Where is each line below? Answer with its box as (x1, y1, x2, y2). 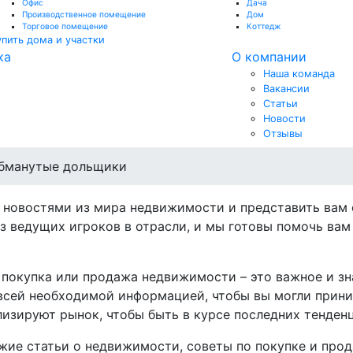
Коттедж (247, 21, 281, 31)
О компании (231, 49, 307, 65)
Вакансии (262, 83, 310, 95)
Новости (262, 113, 306, 124)
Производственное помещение (22, 9, 146, 19)
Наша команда (262, 68, 335, 80)
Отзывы (262, 128, 303, 139)
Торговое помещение (22, 21, 108, 31)
